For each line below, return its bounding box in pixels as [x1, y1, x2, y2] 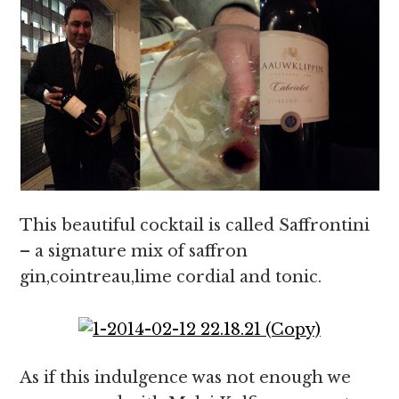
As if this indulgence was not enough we [20, 368, 352, 387]
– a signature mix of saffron [20, 241, 248, 261]
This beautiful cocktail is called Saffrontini [20, 216, 370, 235]
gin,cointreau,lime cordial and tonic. [20, 267, 322, 287]
